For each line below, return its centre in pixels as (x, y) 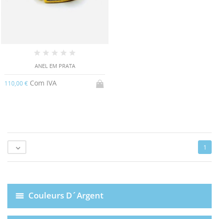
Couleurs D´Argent (66, 195)
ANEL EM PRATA (55, 66)
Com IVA (42, 83)
